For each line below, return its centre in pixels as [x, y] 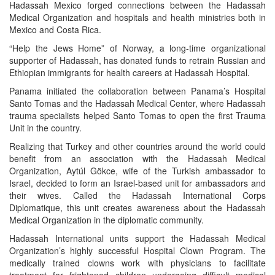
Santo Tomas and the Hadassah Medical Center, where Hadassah [137, 103]
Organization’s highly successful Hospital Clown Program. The [137, 250]
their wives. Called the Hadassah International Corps [137, 195]
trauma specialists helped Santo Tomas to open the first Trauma [137, 115]
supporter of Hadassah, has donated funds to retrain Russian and [137, 60]
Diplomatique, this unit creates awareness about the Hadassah [137, 207]
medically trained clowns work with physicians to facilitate [137, 262]
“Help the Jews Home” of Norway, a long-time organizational [137, 48]
